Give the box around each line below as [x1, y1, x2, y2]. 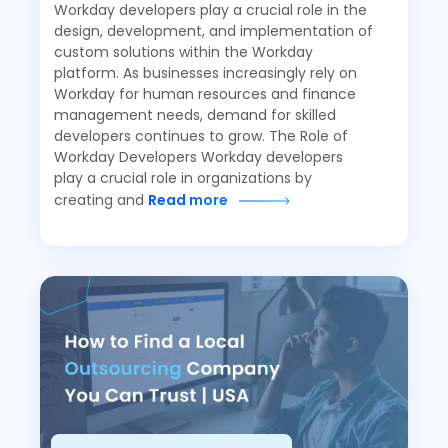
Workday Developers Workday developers [54, 147, 343, 170]
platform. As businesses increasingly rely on [54, 63, 357, 86]
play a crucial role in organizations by [54, 168, 312, 191]
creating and [54, 190, 148, 213]
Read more [148, 190, 231, 213]
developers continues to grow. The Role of [54, 126, 348, 149]
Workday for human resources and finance [54, 84, 356, 107]
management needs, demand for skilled [54, 105, 336, 128]
